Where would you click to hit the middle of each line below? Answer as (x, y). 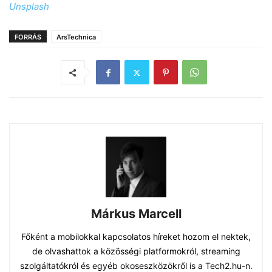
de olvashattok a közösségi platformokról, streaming (136, 251)
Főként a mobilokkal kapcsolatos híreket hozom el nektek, (136, 237)
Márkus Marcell (136, 214)
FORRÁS (28, 37)
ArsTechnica (76, 37)
